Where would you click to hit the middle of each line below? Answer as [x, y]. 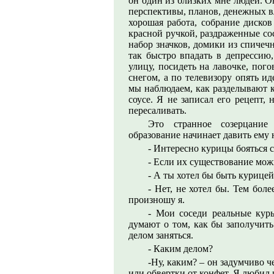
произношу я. [157, 200]
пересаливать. [157, 110]
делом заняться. [161, 235]
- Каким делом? [180, 249]
